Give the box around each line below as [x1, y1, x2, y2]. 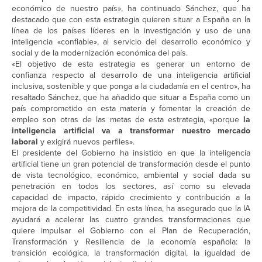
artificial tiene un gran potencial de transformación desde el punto [12, 158, 250, 171]
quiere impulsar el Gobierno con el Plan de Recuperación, [12, 225, 250, 237]
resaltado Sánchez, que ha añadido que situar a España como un [12, 91, 250, 104]
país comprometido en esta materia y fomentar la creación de [12, 102, 250, 115]
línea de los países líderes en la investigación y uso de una [12, 25, 250, 37]
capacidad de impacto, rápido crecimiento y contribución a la [12, 191, 250, 204]
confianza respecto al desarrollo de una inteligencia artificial [12, 69, 250, 82]
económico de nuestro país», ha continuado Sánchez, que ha [12, 2, 250, 15]
